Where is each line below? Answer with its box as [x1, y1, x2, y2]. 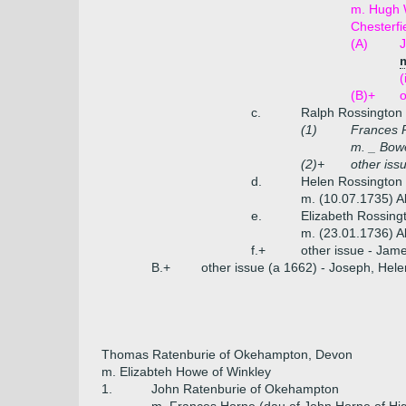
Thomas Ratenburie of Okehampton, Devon [101, 347, 353, 362]
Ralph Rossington [301, 105, 402, 120]
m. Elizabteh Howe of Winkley [101, 364, 271, 379]
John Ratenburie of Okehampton [151, 382, 339, 396]
